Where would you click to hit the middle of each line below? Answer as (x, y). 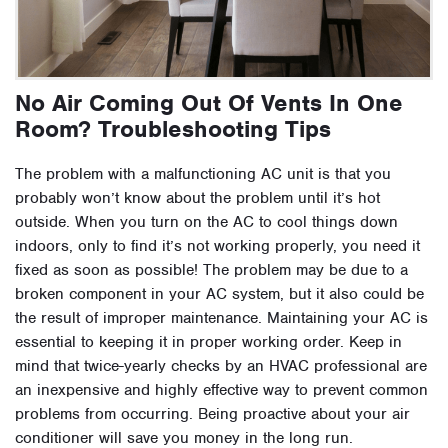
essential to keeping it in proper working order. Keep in (208, 342)
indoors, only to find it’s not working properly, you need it (217, 246)
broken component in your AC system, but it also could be (219, 294)
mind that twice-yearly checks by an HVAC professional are (221, 366)
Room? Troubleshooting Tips (173, 129)
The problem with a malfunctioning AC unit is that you (203, 174)
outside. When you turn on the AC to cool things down (206, 222)
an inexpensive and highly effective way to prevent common (221, 390)
